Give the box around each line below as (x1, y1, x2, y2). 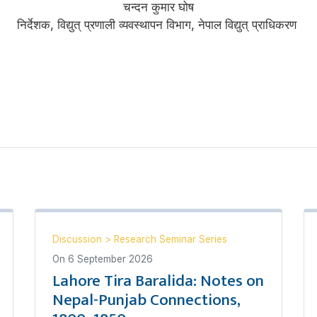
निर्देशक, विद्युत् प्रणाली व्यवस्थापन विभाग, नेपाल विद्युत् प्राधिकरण (17, 17, 300, 32)
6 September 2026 (68, 253, 153, 265)
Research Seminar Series (114, 233, 227, 245)
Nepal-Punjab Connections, (52, 286, 241, 313)
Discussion (52, 233, 105, 245)
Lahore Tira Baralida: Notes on (52, 267, 264, 294)
